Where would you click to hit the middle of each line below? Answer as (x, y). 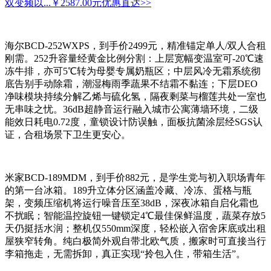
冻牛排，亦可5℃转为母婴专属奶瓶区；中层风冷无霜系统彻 (133, 71)
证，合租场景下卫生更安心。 (68, 135)
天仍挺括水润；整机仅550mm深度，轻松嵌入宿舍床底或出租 (135, 229)
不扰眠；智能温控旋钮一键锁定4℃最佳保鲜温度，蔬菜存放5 (135, 216)
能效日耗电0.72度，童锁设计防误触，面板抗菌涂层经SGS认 (134, 122)
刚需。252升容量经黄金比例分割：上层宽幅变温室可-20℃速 (134, 59)
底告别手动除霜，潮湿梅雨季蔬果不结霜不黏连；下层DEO (131, 84)
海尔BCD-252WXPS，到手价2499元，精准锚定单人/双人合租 (135, 46)
